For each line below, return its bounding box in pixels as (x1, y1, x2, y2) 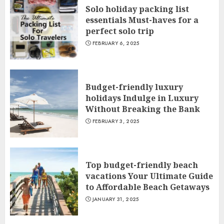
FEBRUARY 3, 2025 (92, 117, 139, 125)
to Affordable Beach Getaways (85, 181, 209, 192)
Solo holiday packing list (85, 3, 189, 14)
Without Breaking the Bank (85, 103, 200, 114)
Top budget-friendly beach (85, 159, 198, 170)
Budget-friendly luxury (85, 81, 183, 92)
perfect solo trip (85, 25, 154, 36)
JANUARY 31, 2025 (92, 195, 139, 203)
